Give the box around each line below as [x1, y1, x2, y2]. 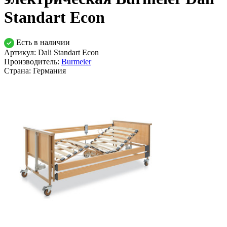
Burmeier [61, 57, 91, 66]
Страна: [4, 66, 33, 75]
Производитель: [4, 57, 61, 66]
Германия [33, 66, 66, 75]
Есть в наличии [14, 37, 70, 47]
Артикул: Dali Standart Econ [4, 48, 99, 57]
